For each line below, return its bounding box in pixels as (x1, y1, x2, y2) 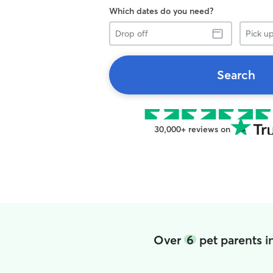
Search (216, 67, 255, 82)
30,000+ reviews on (154, 124, 230, 135)
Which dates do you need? (109, 5, 213, 16)
